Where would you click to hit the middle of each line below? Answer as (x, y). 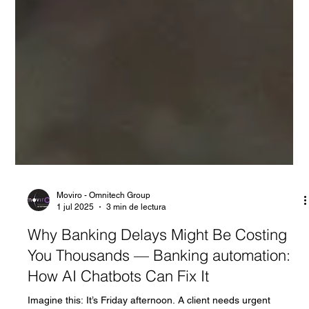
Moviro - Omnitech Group (104, 261)
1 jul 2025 (76, 273)
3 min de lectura (137, 273)
